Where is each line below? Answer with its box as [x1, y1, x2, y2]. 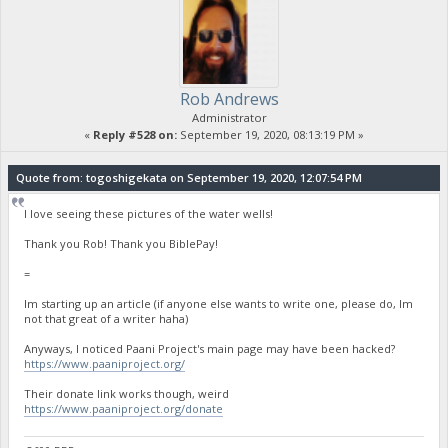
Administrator [191, 110, 267, 126]
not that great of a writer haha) [24, 310, 189, 326]
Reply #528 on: [93, 127, 177, 143]
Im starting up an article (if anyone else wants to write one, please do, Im [24, 295, 414, 311]
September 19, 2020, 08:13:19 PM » [177, 127, 364, 143]
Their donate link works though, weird [24, 385, 230, 401]
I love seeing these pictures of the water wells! [24, 205, 274, 221]
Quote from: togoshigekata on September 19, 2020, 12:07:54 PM [15, 170, 362, 186]
